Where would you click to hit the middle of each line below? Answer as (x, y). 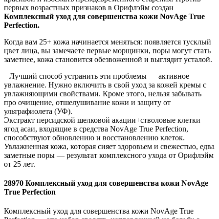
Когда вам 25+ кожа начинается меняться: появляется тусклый (108, 42)
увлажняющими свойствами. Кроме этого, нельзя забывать (103, 93)
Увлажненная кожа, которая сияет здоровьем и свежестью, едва (109, 146)
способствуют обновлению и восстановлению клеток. (94, 137)
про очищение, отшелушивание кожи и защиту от (87, 102)
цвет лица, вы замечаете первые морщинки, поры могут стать (107, 50)
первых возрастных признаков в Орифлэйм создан (89, 7)
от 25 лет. (20, 164)
